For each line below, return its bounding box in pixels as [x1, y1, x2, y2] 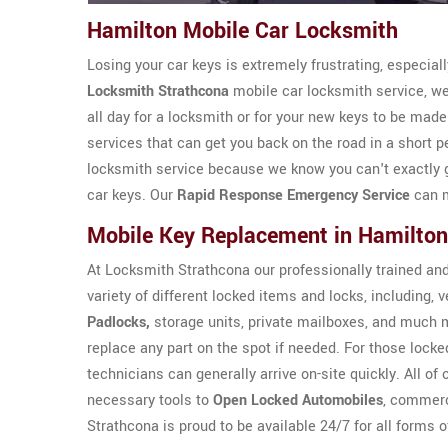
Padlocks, [87, 312, 150, 333]
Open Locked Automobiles [213, 390, 383, 411]
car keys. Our [87, 185, 177, 206]
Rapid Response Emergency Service [177, 185, 410, 206]
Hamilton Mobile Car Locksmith [87, 15, 398, 47]
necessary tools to [87, 390, 213, 411]
